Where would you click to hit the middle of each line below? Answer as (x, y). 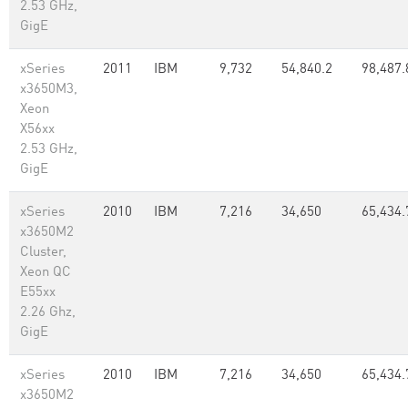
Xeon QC (46, 273)
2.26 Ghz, (48, 313)
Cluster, (43, 253)
